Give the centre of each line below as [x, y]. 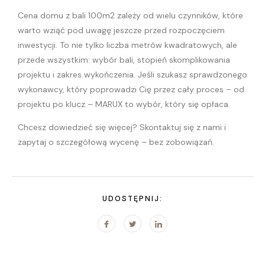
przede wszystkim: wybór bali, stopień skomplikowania [124, 59]
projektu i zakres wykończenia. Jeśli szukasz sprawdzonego [132, 74]
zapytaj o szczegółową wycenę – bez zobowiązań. [116, 142]
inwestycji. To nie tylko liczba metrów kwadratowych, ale [127, 45]
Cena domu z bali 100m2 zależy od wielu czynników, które [130, 15]
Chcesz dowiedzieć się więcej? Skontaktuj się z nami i [122, 127]
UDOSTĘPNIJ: [132, 198]
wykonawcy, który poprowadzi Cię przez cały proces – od [131, 89]
